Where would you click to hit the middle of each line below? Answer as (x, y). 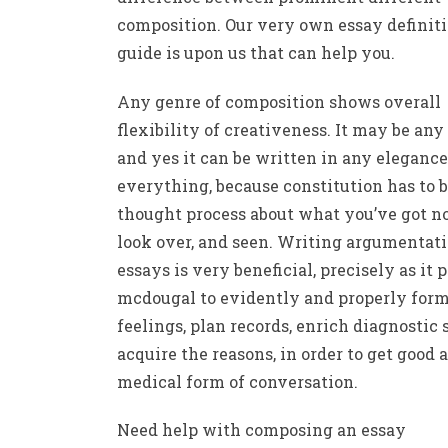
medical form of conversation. (237, 381)
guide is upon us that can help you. (256, 52)
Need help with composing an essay (261, 430)
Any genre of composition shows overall (279, 101)
